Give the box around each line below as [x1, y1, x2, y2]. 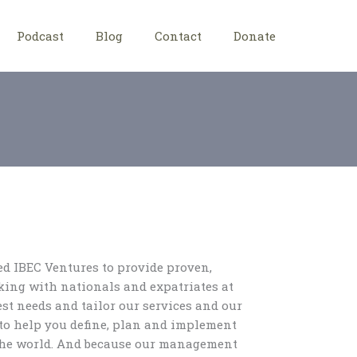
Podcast [16, 28, 64, 44]
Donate [233, 28, 276, 44]
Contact [154, 28, 202, 44]
